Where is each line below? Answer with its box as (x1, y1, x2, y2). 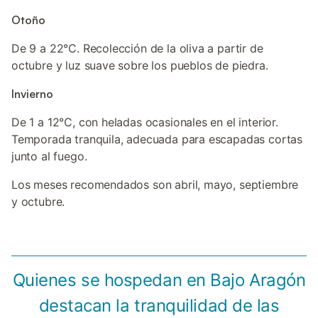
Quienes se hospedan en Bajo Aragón (12, 270, 306, 290)
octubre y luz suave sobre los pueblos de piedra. (11, 58, 268, 72)
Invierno (11, 87, 53, 101)
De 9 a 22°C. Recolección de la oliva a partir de (11, 41, 263, 55)
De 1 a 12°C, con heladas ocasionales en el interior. (11, 115, 278, 129)
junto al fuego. (11, 149, 87, 163)
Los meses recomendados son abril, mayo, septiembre (11, 177, 299, 192)
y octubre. (11, 194, 65, 209)
